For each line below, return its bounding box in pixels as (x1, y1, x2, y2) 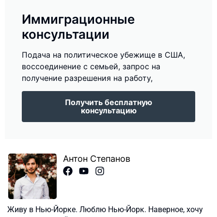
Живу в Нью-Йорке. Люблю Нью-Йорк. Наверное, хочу (7, 205, 203, 215)
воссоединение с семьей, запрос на (22, 62, 160, 72)
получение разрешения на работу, (22, 73, 153, 83)
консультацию (80, 106, 137, 116)
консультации (22, 27, 109, 42)
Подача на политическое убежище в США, (22, 50, 185, 60)
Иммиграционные (22, 12, 135, 27)
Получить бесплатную (65, 97, 152, 108)
